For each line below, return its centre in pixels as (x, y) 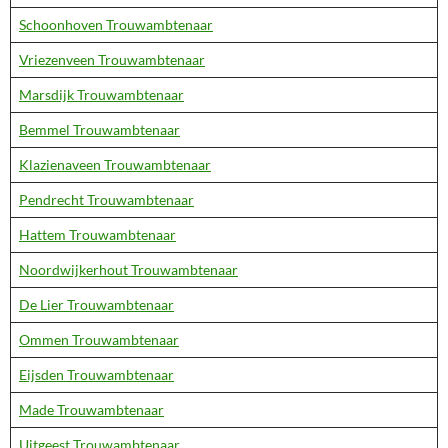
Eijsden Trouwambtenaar (96, 374)
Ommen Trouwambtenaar (99, 339)
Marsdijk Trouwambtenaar (101, 94)
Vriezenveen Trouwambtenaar (112, 59)
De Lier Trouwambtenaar (96, 304)
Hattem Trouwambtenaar (97, 234)
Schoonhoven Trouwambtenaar (116, 24)
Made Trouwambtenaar (91, 409)
